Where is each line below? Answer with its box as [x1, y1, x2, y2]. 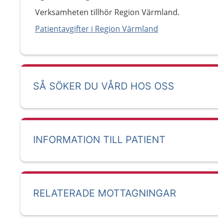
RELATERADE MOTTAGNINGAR [33, 187, 176, 199]
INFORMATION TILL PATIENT [33, 134, 165, 145]
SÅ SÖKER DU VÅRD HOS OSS [33, 80, 174, 92]
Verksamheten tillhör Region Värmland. [35, 7, 180, 18]
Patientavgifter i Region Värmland [35, 23, 158, 34]
